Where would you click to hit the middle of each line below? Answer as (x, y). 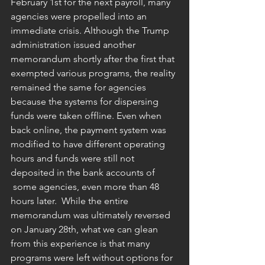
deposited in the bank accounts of (84, 172)
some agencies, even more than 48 (86, 187)
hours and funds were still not (74, 158)
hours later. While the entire (71, 201)
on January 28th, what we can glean (85, 229)
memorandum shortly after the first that (94, 59)
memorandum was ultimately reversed (92, 215)
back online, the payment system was (90, 130)
